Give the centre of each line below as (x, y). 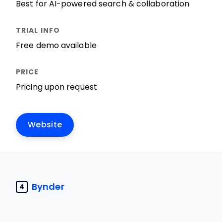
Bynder (48, 187)
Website (45, 125)
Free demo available (56, 45)
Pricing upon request (56, 87)
